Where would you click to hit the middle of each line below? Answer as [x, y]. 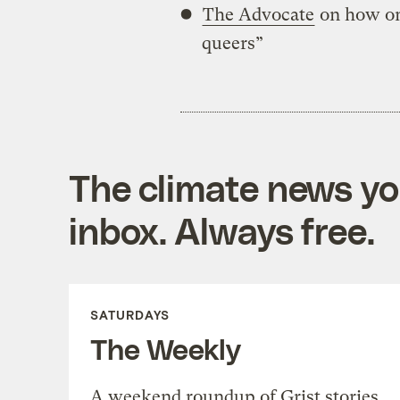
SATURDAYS [129, 314]
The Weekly [165, 348]
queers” [232, 43]
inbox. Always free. [221, 230]
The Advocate [258, 14]
